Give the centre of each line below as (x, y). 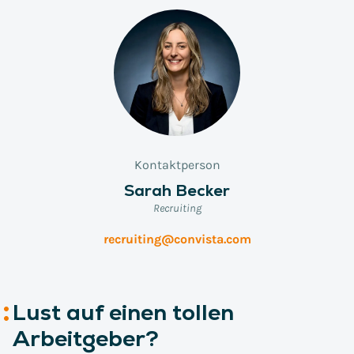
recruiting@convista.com (177, 239)
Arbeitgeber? (86, 338)
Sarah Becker (177, 190)
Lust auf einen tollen (123, 312)
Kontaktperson (177, 165)
